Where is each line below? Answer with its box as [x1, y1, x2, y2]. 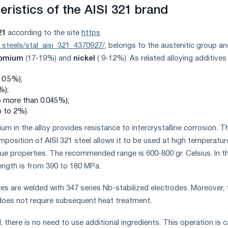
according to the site [8, 30, 81, 37]
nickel [73, 55, 97, 63]
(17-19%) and [25, 55, 73, 63]
